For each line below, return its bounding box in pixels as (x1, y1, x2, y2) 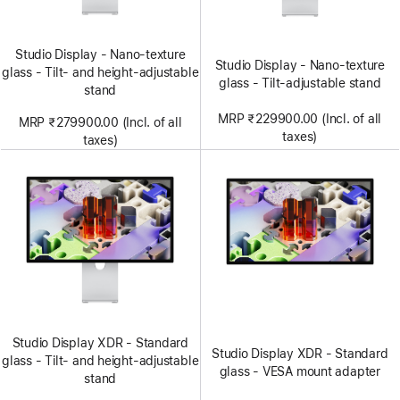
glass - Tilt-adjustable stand (219, 76, 381, 91)
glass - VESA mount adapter (219, 363, 380, 379)
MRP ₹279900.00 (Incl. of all (18, 115, 182, 130)
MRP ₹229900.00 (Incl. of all (218, 112, 382, 127)
